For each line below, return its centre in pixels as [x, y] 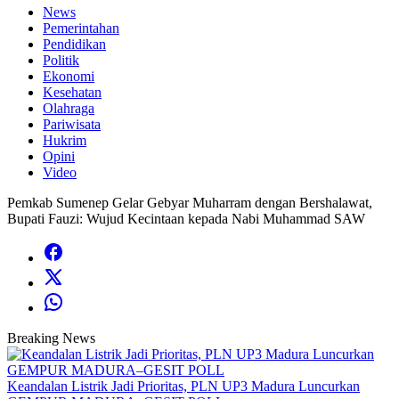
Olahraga [69, 108]
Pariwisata [72, 124]
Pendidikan [74, 44]
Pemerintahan [81, 28]
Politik [61, 60]
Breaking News [51, 338]
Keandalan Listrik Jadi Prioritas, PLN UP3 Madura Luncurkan [183, 386]
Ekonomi [69, 76]
